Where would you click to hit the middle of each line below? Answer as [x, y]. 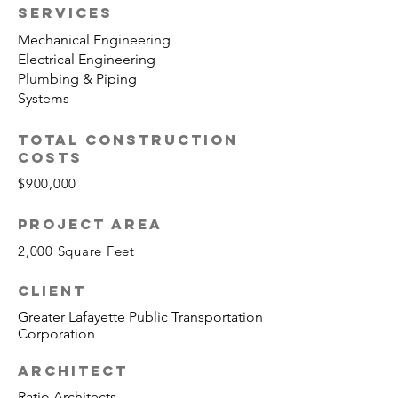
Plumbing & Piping [77, 79]
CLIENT [52, 291]
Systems [44, 98]
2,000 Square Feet [76, 251]
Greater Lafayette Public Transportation [140, 317]
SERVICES [65, 12]
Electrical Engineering [87, 59]
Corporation [56, 334]
